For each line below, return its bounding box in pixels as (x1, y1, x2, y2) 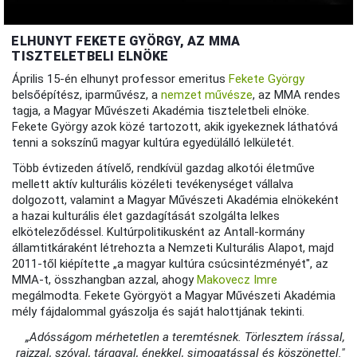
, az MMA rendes (253, 88, 341, 103)
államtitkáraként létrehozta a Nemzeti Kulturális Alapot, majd (12, 241, 335, 256)
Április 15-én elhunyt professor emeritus (12, 72, 229, 87)
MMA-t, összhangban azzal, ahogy (12, 273, 198, 288)
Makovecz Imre (197, 273, 278, 288)
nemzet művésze (161, 88, 253, 103)
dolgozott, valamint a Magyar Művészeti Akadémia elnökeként (12, 193, 339, 208)
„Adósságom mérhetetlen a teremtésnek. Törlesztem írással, (25, 330, 345, 345)
